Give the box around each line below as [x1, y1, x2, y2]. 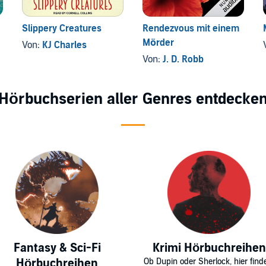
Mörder [142, 37, 174, 49]
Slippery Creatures [22, 23, 102, 35]
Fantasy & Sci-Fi [13, 241, 101, 256]
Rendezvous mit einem [142, 23, 239, 35]
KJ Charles [42, 39, 87, 52]
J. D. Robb [162, 53, 204, 66]
